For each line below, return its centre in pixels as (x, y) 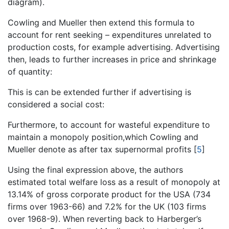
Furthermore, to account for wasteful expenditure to (109, 124)
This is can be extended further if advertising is (99, 92)
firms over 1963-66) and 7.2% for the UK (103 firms (107, 206)
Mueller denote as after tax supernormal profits (101, 149)
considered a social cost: (56, 104)
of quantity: (30, 71)
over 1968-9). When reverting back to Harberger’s (105, 219)
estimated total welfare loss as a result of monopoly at (114, 182)
